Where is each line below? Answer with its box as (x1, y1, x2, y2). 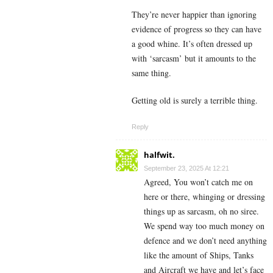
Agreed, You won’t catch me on (144, 175, 253, 188)
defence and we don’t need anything (144, 234, 267, 246)
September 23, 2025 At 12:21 (144, 164, 229, 172)
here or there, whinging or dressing (144, 190, 265, 202)
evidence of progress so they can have (132, 23, 261, 35)
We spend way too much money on (144, 219, 264, 232)
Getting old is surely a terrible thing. (132, 94, 258, 106)
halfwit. (144, 149, 175, 160)
